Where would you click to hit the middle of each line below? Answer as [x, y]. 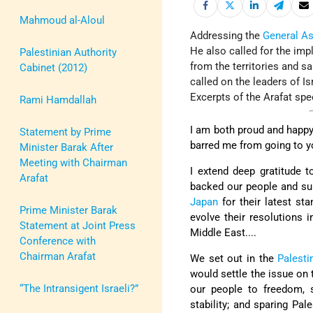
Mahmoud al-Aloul [62, 20]
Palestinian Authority [68, 52]
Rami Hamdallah [58, 100]
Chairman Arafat [58, 256]
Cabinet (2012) [53, 67]
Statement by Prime [65, 132]
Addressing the [227, 36]
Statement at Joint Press [78, 225]
